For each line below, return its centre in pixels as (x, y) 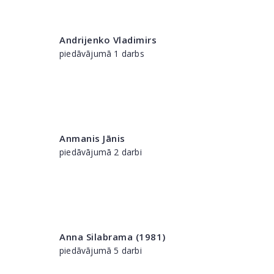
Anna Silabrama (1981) (113, 237)
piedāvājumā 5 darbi (101, 250)
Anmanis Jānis (92, 138)
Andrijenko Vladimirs (108, 40)
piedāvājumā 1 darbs (102, 54)
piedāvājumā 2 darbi (101, 152)
